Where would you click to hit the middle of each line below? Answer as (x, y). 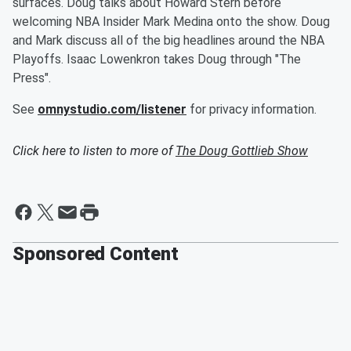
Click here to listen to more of (94, 151)
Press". (32, 78)
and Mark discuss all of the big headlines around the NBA (168, 40)
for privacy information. (251, 109)
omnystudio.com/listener (112, 109)
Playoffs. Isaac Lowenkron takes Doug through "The (157, 59)
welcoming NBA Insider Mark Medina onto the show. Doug (171, 22)
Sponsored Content (96, 254)
